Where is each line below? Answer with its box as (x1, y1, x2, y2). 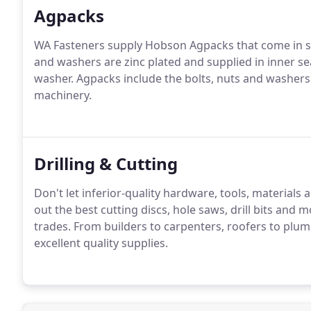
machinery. (34, 87, 92, 103)
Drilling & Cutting (34, 152, 178, 175)
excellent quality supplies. (34, 235, 168, 251)
